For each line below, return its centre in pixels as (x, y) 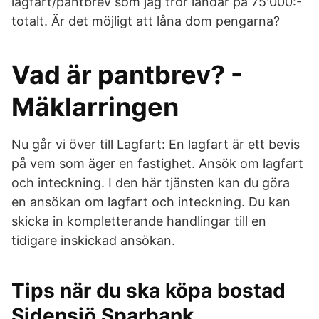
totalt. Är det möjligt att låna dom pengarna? (146, 21)
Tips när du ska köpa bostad (148, 291)
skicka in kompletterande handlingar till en (139, 221)
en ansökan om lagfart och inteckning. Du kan (151, 202)
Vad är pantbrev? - (127, 75)
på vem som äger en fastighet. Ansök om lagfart (157, 163)
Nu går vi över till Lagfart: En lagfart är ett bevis (156, 144)
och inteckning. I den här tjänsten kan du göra (151, 183)
